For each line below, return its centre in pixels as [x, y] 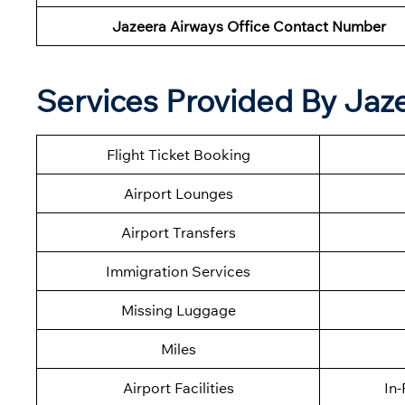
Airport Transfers [178, 233]
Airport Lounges [178, 194]
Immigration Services [178, 272]
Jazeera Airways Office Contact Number [249, 27]
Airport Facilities [178, 388]
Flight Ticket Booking [178, 155]
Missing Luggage [178, 311]
